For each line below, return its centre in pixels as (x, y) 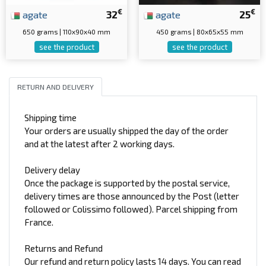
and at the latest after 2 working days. (99, 144)
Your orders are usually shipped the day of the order (126, 131)
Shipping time (50, 118)
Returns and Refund (64, 248)
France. (39, 222)
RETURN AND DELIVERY (55, 86)
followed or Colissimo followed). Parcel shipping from (131, 209)
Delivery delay (52, 170)
